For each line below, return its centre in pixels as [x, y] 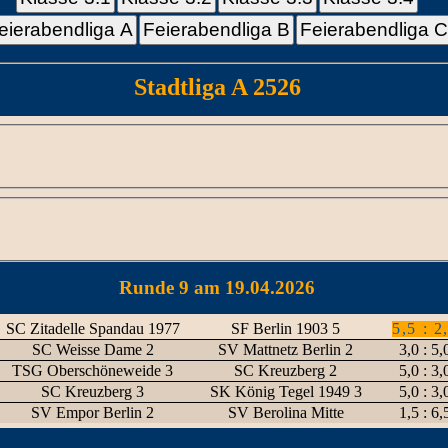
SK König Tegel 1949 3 [285, 391]
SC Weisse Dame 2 [92, 349]
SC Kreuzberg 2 [286, 370]
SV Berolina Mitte [285, 412]
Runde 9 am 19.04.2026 [217, 287]
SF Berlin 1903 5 [286, 328]
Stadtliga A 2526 [217, 87]
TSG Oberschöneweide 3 [93, 370]
